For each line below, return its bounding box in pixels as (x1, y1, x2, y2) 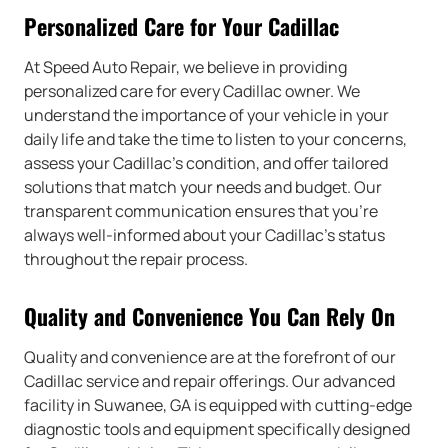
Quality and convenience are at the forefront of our (24, 346, 396, 369)
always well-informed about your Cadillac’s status (24, 224, 385, 247)
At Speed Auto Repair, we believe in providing (24, 56, 347, 79)
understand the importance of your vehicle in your (24, 104, 389, 127)
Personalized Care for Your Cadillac (24, 10, 339, 43)
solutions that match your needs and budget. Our (24, 176, 382, 199)
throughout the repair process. (24, 248, 248, 271)
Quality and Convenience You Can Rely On (24, 300, 395, 333)
